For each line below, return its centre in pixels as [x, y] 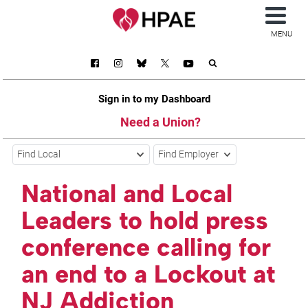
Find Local [39, 155]
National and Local [127, 194]
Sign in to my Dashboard [154, 99]
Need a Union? [160, 122]
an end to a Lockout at [148, 274]
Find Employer [189, 155]
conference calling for [146, 247]
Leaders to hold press [145, 221]
